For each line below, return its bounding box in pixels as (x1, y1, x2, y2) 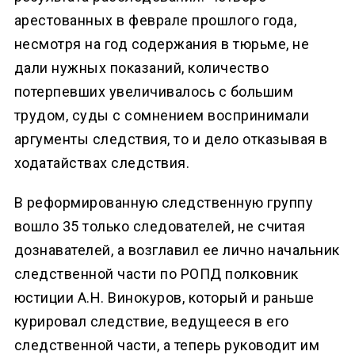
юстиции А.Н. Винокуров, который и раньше (13, 288, 315, 306)
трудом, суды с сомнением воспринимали (13, 106, 310, 124)
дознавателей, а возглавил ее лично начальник (13, 241, 340, 258)
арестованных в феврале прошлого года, (13, 11, 297, 29)
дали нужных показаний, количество (13, 59, 269, 76)
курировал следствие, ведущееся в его (13, 312, 289, 330)
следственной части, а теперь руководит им (13, 336, 320, 353)
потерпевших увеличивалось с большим (13, 82, 294, 100)
